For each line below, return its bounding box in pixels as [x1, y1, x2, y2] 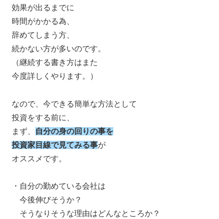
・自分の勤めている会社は [12, 182, 106, 191]
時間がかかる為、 [12, 17, 74, 25]
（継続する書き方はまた [12, 58, 98, 66]
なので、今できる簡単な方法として [12, 99, 137, 108]
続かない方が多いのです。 [12, 44, 106, 53]
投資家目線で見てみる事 [12, 140, 98, 149]
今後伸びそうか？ [12, 196, 82, 204]
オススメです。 [12, 154, 66, 163]
